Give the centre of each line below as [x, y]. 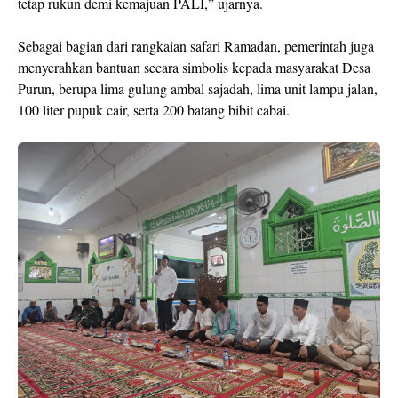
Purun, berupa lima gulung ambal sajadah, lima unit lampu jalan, [198, 88]
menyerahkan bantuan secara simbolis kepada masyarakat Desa [194, 67]
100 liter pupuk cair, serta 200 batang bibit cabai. [154, 110]
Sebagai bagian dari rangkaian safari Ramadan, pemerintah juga [196, 46]
